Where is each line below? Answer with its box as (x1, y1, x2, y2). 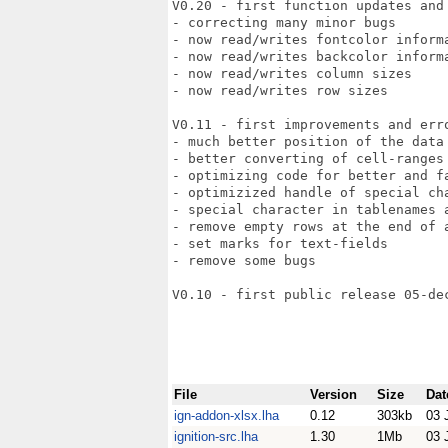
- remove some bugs (172, 253, 316, 268)
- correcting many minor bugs (172, 15, 396, 30)
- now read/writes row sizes (172, 83, 388, 98)
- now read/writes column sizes (172, 66, 412, 81)
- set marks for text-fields (172, 236, 388, 251)
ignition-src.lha (174, 429, 258, 444)
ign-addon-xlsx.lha (174, 408, 279, 423)
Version (310, 387, 357, 402)
